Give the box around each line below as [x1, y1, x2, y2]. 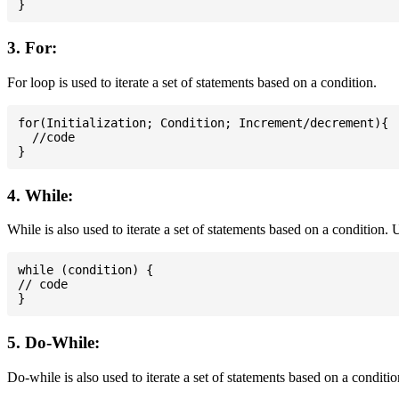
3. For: [7, 38, 57, 58]
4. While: [7, 185, 73, 205]
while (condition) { [18, 263, 153, 278]
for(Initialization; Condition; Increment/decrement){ [18, 116, 388, 130]
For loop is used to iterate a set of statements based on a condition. [7, 75, 377, 90]
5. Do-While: [7, 333, 100, 353]
